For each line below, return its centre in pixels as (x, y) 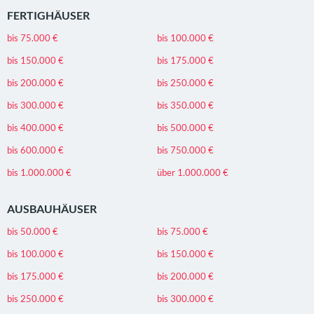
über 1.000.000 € (193, 172)
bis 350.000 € (185, 105)
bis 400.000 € (35, 127)
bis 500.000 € (185, 127)
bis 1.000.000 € (39, 172)
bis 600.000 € (35, 150)
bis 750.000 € (185, 150)
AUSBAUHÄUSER (52, 208)
